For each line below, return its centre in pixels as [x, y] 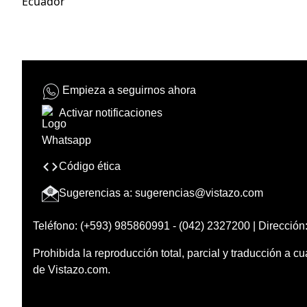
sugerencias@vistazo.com [199, 193]
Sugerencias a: [97, 193]
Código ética [90, 166]
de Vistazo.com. [72, 269]
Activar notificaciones [111, 112]
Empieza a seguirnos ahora [129, 90]
